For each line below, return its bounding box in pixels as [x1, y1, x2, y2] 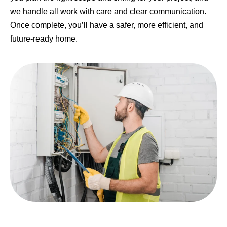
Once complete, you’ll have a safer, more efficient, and [10, 21, 203, 30]
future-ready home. [10, 34, 78, 44]
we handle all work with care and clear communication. [10, 7, 206, 16]
